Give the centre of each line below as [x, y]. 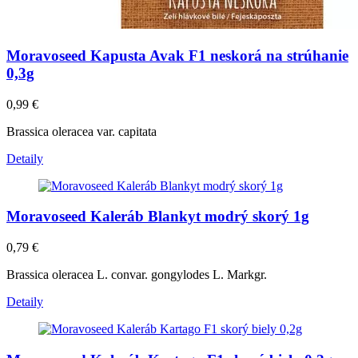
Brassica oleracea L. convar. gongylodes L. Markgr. [137, 275]
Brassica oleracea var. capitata [82, 131]
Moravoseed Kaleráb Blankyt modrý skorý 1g [158, 217]
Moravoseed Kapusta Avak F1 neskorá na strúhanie [177, 55]
